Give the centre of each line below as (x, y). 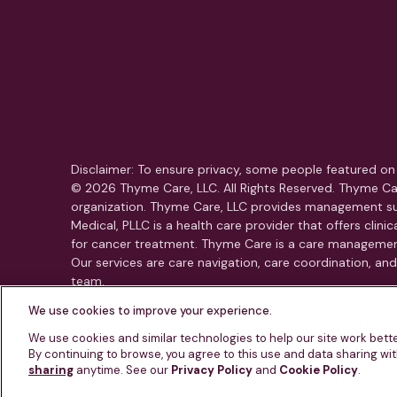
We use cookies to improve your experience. (150, 311)
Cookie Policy (319, 370)
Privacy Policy (212, 370)
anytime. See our (122, 370)
